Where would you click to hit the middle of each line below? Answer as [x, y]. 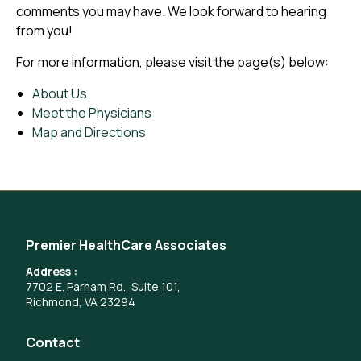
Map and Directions [89, 132]
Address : [52, 271]
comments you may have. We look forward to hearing [171, 11]
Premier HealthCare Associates [126, 245]
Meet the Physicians [92, 113]
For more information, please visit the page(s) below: [174, 62]
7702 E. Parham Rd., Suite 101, [103, 286]
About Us [60, 93]
